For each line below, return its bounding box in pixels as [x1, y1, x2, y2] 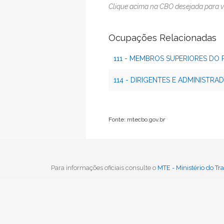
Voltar [108, 150, 127, 158]
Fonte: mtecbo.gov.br [108, 116, 165, 123]
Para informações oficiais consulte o [51, 164, 157, 171]
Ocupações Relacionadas [108, 32, 216, 43]
